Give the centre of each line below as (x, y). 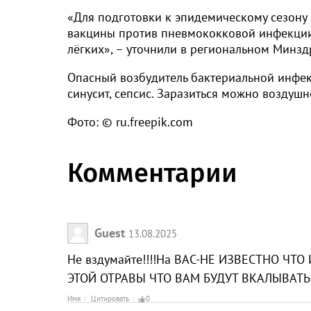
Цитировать (110, 299)
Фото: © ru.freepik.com (130, 122)
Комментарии (152, 173)
